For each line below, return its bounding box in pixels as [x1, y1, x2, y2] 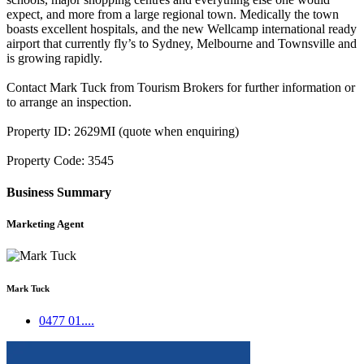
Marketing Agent [6, 218, 84, 231]
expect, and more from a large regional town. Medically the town [6, 6, 339, 21]
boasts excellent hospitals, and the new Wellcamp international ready [6, 21, 357, 36]
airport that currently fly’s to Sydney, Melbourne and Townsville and [6, 36, 357, 50]
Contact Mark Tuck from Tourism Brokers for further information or [6, 80, 355, 94]
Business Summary [6, 185, 111, 200]
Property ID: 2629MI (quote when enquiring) [6, 123, 239, 138]
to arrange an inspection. [6, 94, 132, 109]
